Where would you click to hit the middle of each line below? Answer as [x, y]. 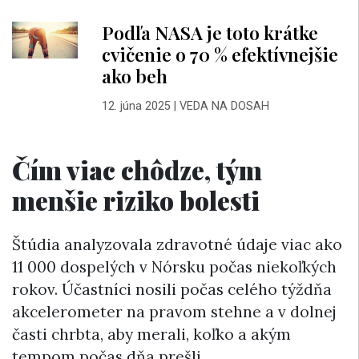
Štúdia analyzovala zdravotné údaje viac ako [177, 245]
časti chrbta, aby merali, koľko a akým [151, 335]
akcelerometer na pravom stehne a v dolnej [174, 312]
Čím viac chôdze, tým [137, 169]
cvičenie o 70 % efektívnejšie [220, 54]
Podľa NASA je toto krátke [210, 32]
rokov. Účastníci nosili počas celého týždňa [172, 290]
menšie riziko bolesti [136, 200]
